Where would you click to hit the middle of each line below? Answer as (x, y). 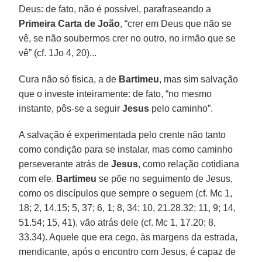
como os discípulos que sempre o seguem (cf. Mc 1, (126, 193)
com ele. (38, 178)
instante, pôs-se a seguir (71, 108)
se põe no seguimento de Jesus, (165, 178)
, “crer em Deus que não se (176, 23)
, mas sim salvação (199, 79)
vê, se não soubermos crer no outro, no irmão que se (127, 38)
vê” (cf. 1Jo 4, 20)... (58, 53)
